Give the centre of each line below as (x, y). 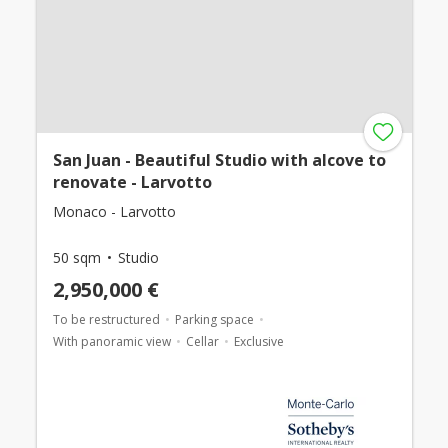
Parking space (214, 320)
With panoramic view (111, 342)
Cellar (202, 342)
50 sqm (76, 258)
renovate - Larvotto (132, 182)
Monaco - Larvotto (114, 212)
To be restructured (106, 320)
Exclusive (258, 342)
